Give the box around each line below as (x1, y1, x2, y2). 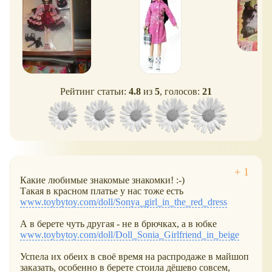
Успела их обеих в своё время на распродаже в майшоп (20, 251, 249, 262)
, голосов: (160, 86, 202, 97)
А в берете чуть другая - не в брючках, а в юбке (20, 219, 217, 229)
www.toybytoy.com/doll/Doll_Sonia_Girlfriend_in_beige (20, 229, 239, 240)
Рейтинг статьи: (60, 86, 129, 97)
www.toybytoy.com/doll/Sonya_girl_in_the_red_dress (20, 197, 227, 208)
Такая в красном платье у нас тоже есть (20, 186, 183, 197)
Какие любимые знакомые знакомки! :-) (20, 175, 185, 186)
